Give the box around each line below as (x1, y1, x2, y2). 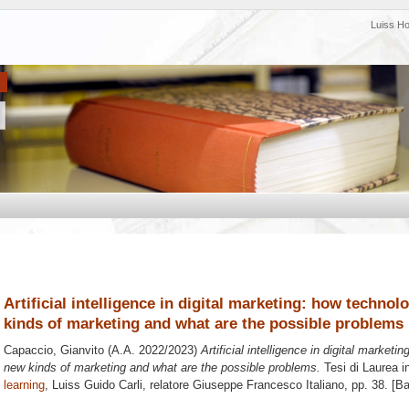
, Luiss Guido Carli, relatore (45, 378, 193, 393)
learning (4, 378, 45, 393)
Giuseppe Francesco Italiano (193, 378, 344, 393)
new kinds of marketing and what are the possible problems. (4, 361, 320, 375)
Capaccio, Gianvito (4, 343, 104, 358)
